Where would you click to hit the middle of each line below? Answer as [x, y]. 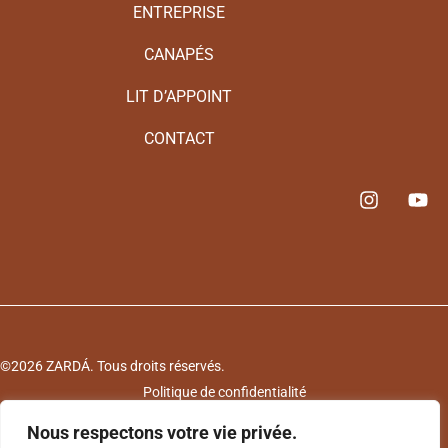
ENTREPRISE [179, 12]
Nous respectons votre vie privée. [162, 432]
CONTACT [179, 138]
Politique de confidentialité [224, 391]
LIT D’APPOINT [179, 96]
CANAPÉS [179, 54]
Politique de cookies [224, 421]
